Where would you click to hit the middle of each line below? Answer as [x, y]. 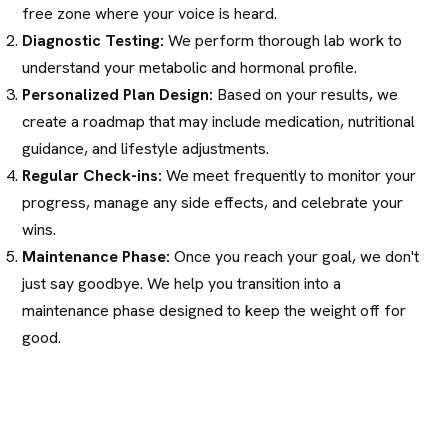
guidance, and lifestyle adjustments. [146, 148]
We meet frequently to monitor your [289, 175]
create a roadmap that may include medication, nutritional [219, 121]
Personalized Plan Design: [118, 94]
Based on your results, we [306, 94]
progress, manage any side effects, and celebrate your [213, 202]
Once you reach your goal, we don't [295, 256]
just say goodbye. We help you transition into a [182, 283]
